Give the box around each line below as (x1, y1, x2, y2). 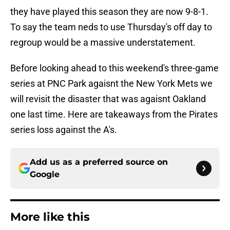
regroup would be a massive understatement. (10, 37, 196, 48)
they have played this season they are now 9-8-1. (10, 6, 208, 17)
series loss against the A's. (10, 124, 117, 136)
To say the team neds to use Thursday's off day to (10, 22, 212, 33)
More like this (10, 210, 90, 224)
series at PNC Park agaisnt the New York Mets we (10, 78, 213, 89)
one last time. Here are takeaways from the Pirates (10, 109, 218, 120)
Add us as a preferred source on (30, 157, 168, 167)
